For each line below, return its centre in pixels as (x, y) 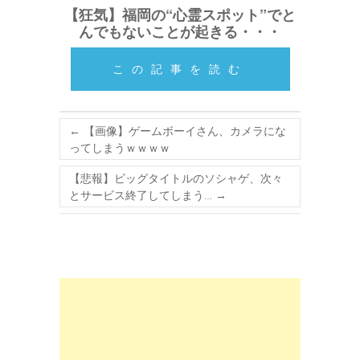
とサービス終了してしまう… (142, 195)
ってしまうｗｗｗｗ (120, 148)
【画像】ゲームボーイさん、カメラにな (183, 131)
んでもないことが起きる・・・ (180, 32)
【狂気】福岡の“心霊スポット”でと (180, 15)
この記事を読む (180, 69)
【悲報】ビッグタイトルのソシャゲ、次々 (176, 178)
